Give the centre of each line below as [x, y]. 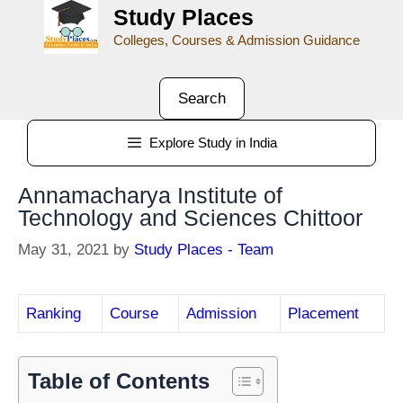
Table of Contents [119, 381]
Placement [323, 313]
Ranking [54, 313]
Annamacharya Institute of [150, 195]
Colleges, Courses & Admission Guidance [236, 40]
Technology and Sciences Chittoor [190, 217]
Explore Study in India [214, 142]
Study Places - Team [204, 250]
